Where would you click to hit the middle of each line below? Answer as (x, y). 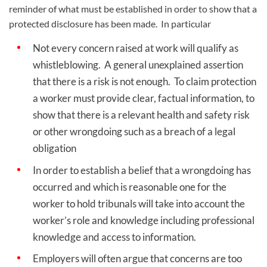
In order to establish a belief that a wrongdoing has (142, 170)
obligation (55, 148)
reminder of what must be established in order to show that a (133, 9)
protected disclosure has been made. (83, 24)
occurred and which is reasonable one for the (130, 187)
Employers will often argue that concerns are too (137, 259)
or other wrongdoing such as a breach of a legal (134, 132)
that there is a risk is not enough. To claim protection (145, 82)
